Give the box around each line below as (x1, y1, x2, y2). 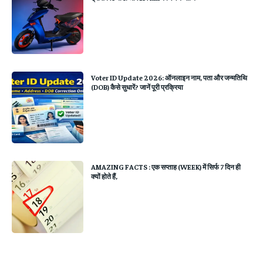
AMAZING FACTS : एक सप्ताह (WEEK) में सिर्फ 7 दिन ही (91, 162, 241, 172)
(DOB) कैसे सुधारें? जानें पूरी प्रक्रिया (91, 82, 184, 92)
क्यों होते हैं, (91, 171, 118, 181)
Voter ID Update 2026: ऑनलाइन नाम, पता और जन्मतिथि (91, 73, 248, 83)
